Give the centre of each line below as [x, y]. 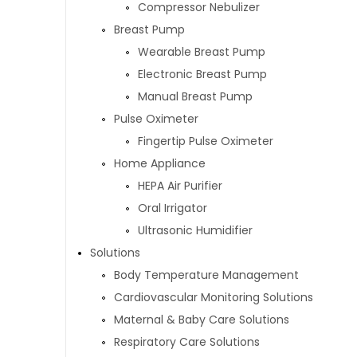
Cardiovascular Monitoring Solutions [214, 297]
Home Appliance [160, 163]
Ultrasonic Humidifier [195, 230]
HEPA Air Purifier [180, 186]
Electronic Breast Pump [202, 74]
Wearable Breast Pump [202, 52]
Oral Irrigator [173, 208]
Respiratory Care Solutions [187, 342]
